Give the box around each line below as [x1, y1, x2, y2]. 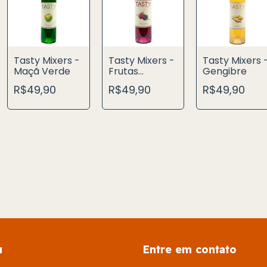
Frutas [108, 64, 138, 79]
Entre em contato [142, 243, 237, 256]
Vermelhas [108, 75, 160, 89]
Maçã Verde [14, 64, 71, 79]
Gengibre [202, 64, 247, 79]
